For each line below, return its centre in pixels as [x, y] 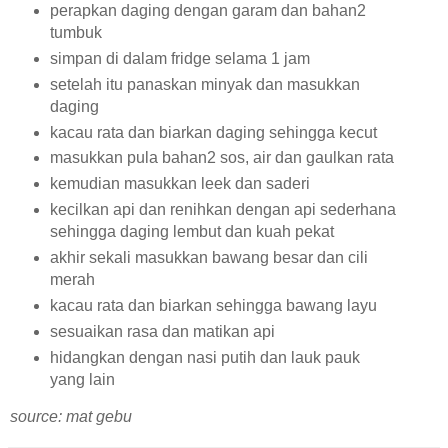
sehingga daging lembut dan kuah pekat [191, 232]
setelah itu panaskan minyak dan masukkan [204, 84]
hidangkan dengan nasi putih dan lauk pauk [204, 358]
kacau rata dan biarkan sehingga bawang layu [213, 306]
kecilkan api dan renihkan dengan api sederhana [222, 210]
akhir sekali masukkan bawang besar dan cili [208, 258]
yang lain [82, 380]
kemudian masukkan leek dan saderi [179, 184]
